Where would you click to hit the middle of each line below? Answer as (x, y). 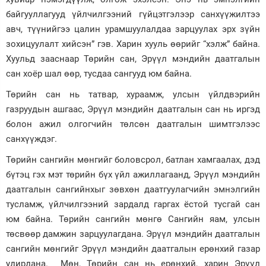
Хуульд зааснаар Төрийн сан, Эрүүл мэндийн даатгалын (133, 59)
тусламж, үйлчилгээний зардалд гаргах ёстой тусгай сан (133, 205)
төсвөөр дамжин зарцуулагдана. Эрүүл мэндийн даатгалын (133, 234)
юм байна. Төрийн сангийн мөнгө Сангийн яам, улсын (133, 219)
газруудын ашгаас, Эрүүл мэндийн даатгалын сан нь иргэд (133, 110)
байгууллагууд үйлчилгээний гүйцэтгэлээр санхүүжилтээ (133, 15)
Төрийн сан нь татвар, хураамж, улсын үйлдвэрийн (133, 95)
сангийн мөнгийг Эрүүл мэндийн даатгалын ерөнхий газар (133, 249)
